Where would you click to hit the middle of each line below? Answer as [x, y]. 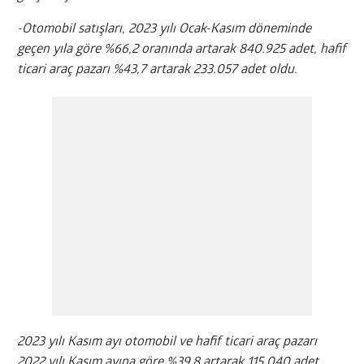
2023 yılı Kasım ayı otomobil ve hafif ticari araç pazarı [167, 342]
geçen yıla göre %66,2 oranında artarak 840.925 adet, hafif [182, 50]
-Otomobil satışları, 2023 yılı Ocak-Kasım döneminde [165, 30]
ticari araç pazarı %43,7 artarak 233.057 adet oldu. [158, 70]
